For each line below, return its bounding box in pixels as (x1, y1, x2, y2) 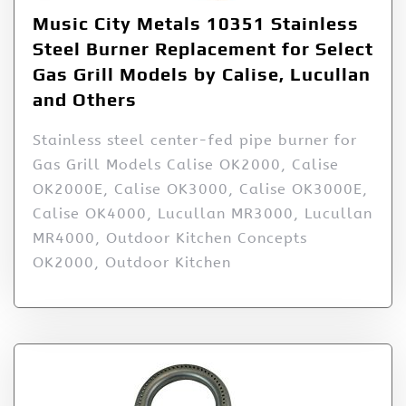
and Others (33, 89, 137, 111)
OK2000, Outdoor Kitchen (33, 254, 231, 272)
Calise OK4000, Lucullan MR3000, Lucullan (33, 205, 372, 223)
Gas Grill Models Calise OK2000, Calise (33, 156, 339, 174)
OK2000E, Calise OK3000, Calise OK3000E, (33, 180, 368, 198)
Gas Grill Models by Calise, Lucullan (33, 63, 371, 85)
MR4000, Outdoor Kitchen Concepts (33, 229, 307, 247)
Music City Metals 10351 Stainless (33, 13, 359, 34)
